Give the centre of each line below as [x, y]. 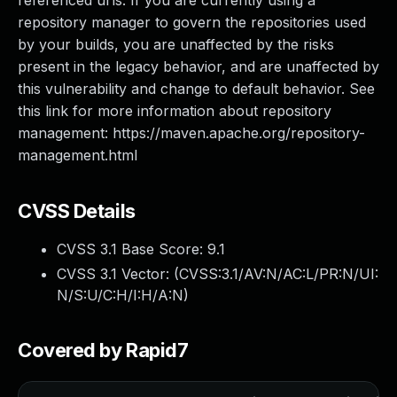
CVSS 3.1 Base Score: [132, 249]
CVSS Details [77, 211]
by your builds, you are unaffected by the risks [176, 44]
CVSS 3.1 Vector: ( [118, 274]
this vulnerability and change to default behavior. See [196, 89]
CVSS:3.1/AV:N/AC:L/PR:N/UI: [279, 274]
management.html [78, 155]
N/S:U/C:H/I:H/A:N [120, 295]
